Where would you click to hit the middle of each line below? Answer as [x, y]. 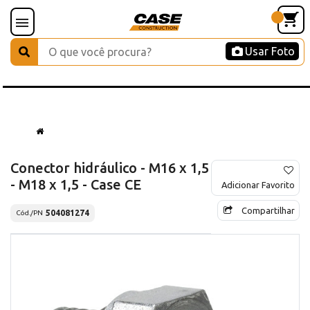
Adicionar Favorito [258, 184]
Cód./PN [29, 213]
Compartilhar [268, 210]
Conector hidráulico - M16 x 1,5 [110, 167]
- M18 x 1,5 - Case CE [76, 184]
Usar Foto [270, 51]
